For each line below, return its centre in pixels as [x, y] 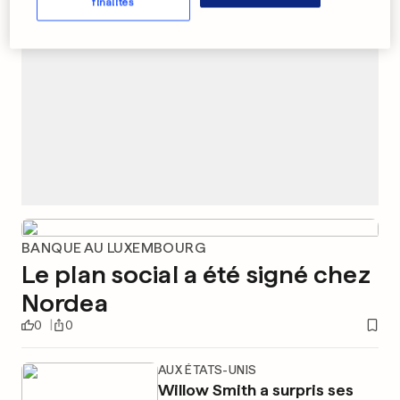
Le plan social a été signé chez [196, 274]
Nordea [65, 303]
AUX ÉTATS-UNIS [207, 370]
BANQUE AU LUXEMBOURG [113, 248]
